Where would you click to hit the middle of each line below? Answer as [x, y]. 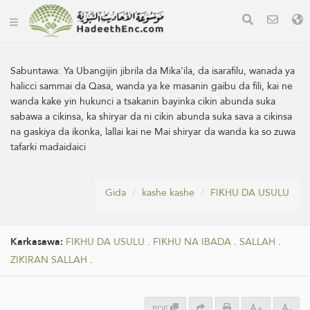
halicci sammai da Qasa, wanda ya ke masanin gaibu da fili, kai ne [152, 86]
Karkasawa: [38, 242]
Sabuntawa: [37, 71]
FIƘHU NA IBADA [192, 242]
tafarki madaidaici [48, 147]
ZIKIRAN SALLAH [49, 260]
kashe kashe [168, 192]
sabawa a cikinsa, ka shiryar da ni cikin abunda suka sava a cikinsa [151, 116]
